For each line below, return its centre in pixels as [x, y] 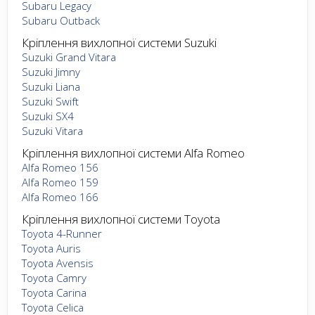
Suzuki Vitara [52, 130]
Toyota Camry [54, 277]
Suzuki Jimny [51, 71]
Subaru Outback [61, 20]
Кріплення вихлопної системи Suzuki [119, 42]
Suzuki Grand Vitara [69, 57]
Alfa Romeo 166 [60, 197]
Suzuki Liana [51, 86]
